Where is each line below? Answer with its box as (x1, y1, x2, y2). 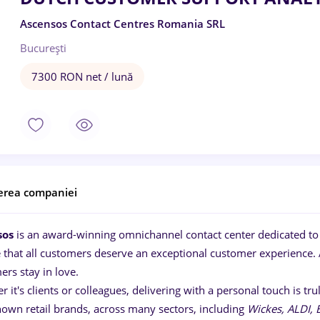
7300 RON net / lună (31, 69, 133, 84)
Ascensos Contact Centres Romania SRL (20, 16, 225, 31)
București (20, 41, 66, 55)
